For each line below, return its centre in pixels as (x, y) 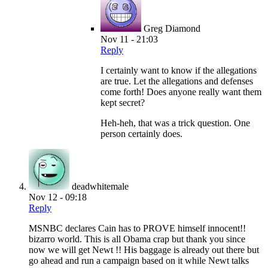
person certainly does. (141, 134)
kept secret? (123, 103)
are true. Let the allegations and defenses (177, 81)
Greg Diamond (172, 29)
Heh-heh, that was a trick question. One (175, 123)
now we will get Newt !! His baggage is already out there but (144, 250)
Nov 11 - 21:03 (129, 39)
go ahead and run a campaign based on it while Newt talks (139, 261)
